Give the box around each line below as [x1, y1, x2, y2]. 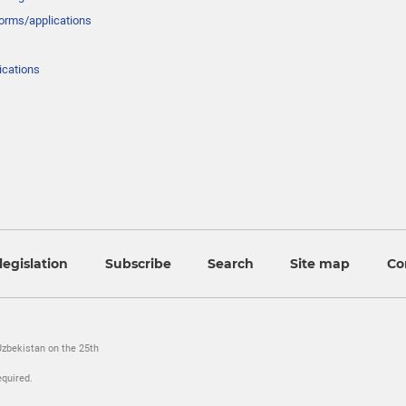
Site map [290, 255, 351, 272]
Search [208, 255, 254, 272]
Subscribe [104, 255, 171, 272]
